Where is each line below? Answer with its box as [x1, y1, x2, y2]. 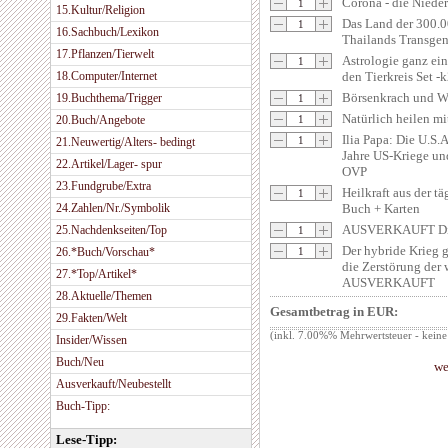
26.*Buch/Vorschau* [56, 245, 155, 259]
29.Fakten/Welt [56, 311, 127, 325]
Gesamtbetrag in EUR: [270, 304, 398, 319]
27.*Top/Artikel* [56, 267, 137, 281]
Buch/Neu [56, 355, 104, 369]
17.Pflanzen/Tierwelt [56, 47, 154, 61]
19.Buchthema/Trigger [56, 91, 162, 105]
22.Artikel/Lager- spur [56, 157, 162, 171]
